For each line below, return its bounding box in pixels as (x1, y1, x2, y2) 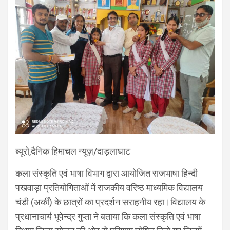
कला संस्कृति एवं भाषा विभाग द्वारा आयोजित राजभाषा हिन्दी (15, 167, 198, 179)
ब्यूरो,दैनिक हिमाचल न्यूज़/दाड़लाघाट (15, 145, 130, 157)
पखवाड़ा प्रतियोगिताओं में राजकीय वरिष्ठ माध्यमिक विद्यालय (15, 182, 203, 193)
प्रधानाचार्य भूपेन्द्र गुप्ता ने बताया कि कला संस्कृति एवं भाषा (15, 210, 201, 222)
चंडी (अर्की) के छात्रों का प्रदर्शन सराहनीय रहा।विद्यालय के (15, 196, 205, 207)
